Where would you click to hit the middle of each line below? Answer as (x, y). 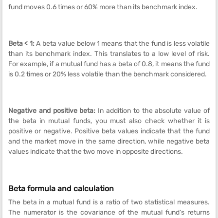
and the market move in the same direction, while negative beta (109, 141)
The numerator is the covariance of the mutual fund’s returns (109, 212)
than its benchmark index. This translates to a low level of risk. (109, 54)
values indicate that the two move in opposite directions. (96, 152)
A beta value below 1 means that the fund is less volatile (123, 44)
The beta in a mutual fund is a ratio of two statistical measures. (109, 202)
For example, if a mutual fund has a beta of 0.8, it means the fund (109, 64)
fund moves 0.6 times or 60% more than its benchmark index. (103, 7)
